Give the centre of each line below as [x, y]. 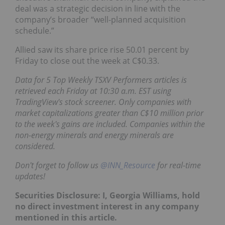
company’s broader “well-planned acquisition [100, 20]
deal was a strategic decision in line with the [98, 9]
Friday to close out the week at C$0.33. [87, 61]
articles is [170, 80]
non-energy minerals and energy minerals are [94, 135]
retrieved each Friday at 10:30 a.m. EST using [93, 91]
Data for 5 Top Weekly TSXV [64, 80]
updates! [30, 177]
